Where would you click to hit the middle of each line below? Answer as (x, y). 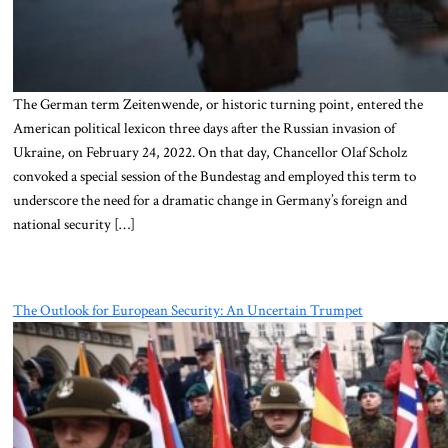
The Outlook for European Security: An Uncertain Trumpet (187, 309)
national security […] (73, 224)
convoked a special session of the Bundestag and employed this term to (214, 176)
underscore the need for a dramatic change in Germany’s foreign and (209, 200)
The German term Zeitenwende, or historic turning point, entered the (217, 104)
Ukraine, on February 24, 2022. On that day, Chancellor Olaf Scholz (209, 152)
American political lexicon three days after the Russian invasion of (203, 128)
